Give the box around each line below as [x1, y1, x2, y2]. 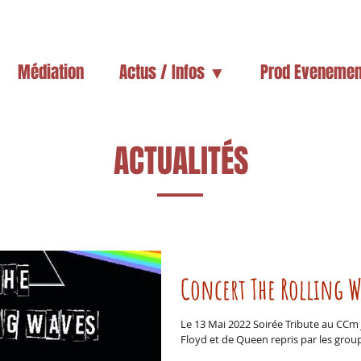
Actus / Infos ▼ [118, 60, 226, 85]
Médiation [17, 60, 84, 85]
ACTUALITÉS [113, 137, 248, 185]
